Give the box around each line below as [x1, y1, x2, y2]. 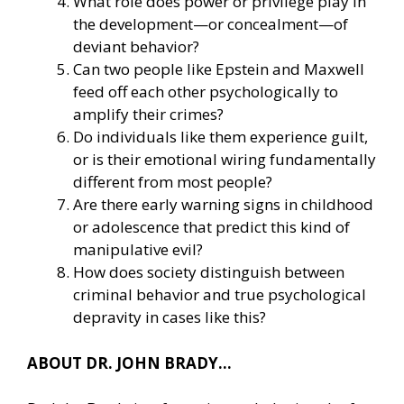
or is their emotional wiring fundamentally [73, 149, 376, 170]
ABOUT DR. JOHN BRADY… [27, 352, 232, 373]
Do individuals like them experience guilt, [73, 126, 368, 148]
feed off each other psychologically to [73, 81, 338, 103]
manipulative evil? [73, 239, 203, 261]
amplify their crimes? [73, 104, 224, 125]
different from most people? [73, 171, 272, 193]
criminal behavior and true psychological [73, 284, 366, 306]
